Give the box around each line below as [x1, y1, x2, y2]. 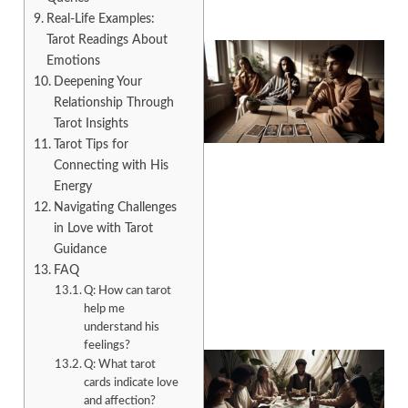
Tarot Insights [53, 117, 128, 131]
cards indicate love [84, 377, 179, 390]
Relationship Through [53, 96, 174, 110]
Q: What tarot [84, 359, 157, 372]
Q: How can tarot [84, 285, 172, 298]
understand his [84, 321, 160, 334]
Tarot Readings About [46, 33, 168, 47]
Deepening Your [53, 75, 142, 89]
